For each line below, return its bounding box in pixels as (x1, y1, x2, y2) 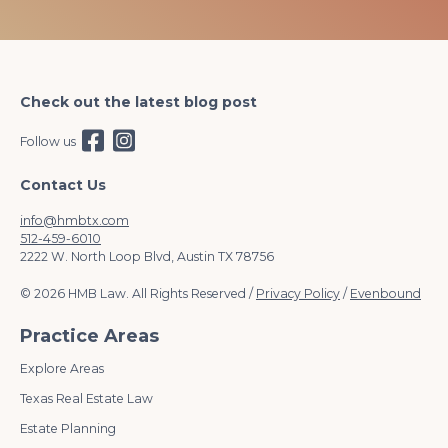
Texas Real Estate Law (20, 390, 153, 406)
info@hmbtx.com (20, 212, 129, 228)
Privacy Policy (256, 286, 340, 302)
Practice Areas (20, 324, 159, 347)
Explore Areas (20, 360, 104, 376)
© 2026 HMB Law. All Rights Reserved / (20, 286, 256, 302)
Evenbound (350, 286, 421, 302)
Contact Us (20, 175, 106, 194)
